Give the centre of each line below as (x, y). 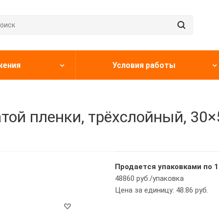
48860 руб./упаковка (149, 178)
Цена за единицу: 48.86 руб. (162, 190)
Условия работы (144, 65)
